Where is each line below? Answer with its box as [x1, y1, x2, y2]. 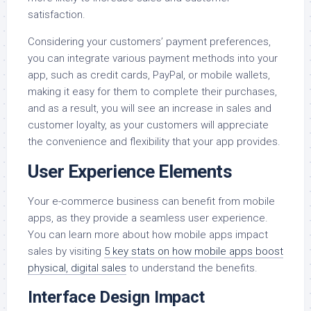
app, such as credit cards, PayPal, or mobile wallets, [28, 69, 270, 82]
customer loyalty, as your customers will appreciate [28, 119, 269, 132]
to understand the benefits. [126, 262, 258, 275]
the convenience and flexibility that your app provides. [28, 135, 280, 149]
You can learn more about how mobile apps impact [28, 228, 268, 242]
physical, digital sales [28, 262, 126, 275]
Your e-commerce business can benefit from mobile [28, 195, 275, 208]
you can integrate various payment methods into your [28, 52, 278, 65]
